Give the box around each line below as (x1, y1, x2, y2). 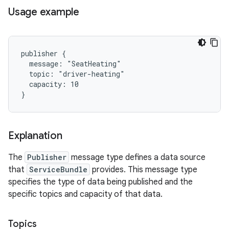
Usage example (8, 5, 79, 18)
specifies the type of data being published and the (8, 176, 193, 187)
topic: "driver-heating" (21, 68, 125, 79)
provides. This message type (90, 164, 197, 175)
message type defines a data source (69, 152, 205, 163)
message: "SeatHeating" (21, 58, 121, 68)
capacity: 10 (21, 79, 79, 89)
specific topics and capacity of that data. (8, 189, 163, 199)
